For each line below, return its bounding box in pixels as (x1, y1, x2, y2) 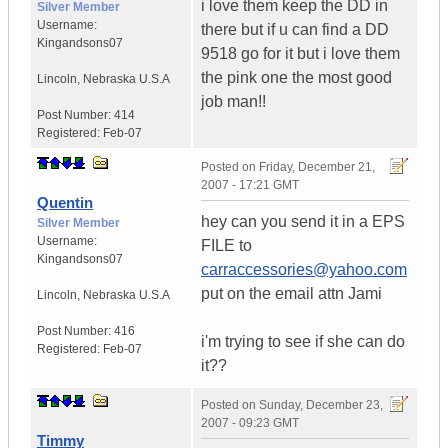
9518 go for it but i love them (201, 45, 400, 63)
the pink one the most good (201, 69, 392, 87)
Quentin (37, 194, 93, 212)
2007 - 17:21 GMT (201, 178, 299, 193)
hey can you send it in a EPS (201, 213, 405, 231)
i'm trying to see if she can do (201, 333, 405, 351)
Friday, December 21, (259, 160, 375, 175)
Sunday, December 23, (259, 398, 383, 413)
